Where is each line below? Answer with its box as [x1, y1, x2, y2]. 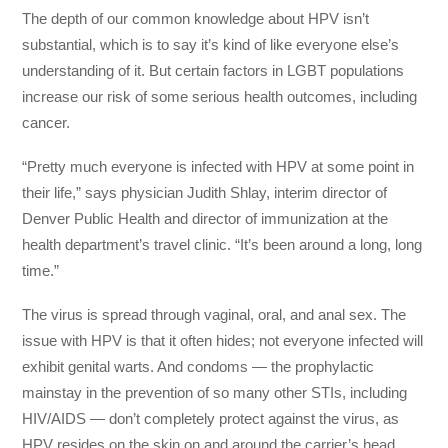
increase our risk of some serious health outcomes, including [22, 87, 418, 105]
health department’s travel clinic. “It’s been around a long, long [22, 235, 423, 253]
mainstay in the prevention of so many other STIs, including [22, 384, 408, 402]
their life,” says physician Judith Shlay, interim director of [22, 183, 388, 201]
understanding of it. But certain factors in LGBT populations [22, 61, 405, 79]
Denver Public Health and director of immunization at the [22, 209, 389, 227]
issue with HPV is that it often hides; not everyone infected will [22, 332, 424, 350]
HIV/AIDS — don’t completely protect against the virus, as [22, 410, 400, 428]
